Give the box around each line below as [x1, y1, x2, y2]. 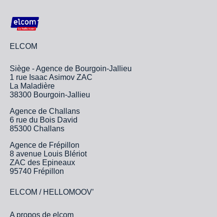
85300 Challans [10, 124, 64, 133]
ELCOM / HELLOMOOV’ [10, 187, 94, 196]
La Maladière [10, 81, 55, 90]
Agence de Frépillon [10, 140, 79, 149]
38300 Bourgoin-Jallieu [10, 90, 90, 99]
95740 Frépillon [10, 167, 64, 175]
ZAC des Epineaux [10, 158, 75, 167]
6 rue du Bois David [10, 115, 77, 124]
